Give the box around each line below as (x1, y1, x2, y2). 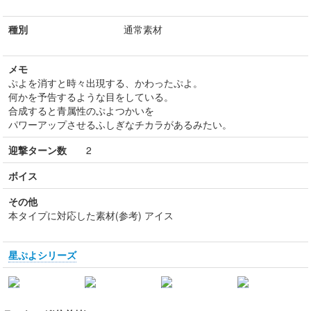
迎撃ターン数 (8, 143, 67, 157)
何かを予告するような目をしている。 (8, 90, 174, 103)
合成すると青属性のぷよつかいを (8, 103, 154, 117)
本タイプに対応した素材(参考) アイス (8, 208, 174, 222)
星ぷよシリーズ (8, 248, 76, 262)
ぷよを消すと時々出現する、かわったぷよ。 (8, 76, 203, 90)
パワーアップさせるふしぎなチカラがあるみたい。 (8, 117, 232, 131)
